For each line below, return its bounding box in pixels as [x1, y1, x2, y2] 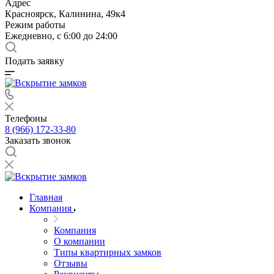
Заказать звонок [5, 135, 71, 146]
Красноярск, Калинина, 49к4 [5, 9, 125, 19]
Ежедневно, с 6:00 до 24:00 [5, 31, 117, 41]
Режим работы [5, 20, 65, 30]
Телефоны [5, 113, 47, 124]
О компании [54, 236, 105, 246]
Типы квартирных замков [54, 247, 161, 257]
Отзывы [54, 258, 87, 268]
